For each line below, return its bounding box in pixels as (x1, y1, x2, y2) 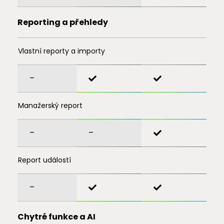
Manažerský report (17, 100, 82, 110)
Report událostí (17, 155, 71, 165)
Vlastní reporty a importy (17, 46, 105, 56)
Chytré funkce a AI (17, 211, 95, 222)
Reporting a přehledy (17, 16, 108, 28)
